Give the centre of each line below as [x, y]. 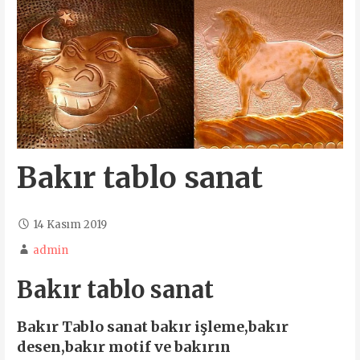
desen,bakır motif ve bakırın [123, 346]
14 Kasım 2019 [70, 225]
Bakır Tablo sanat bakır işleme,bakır [152, 326]
